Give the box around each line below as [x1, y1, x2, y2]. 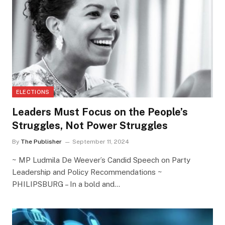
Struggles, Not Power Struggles [12, 120, 168, 132]
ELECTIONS [16, 89, 50, 95]
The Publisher [20, 138, 62, 146]
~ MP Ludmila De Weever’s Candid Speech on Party [12, 156, 190, 165]
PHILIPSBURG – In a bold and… [12, 180, 120, 189]
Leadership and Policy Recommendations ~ [12, 168, 162, 177]
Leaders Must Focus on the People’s [12, 106, 188, 119]
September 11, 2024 [72, 138, 129, 146]
